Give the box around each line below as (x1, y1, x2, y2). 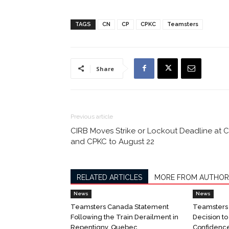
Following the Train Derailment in (71, 213, 178, 221)
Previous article (71, 112, 113, 120)
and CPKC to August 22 (71, 136, 154, 146)
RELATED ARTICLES (77, 173, 142, 181)
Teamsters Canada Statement (71, 202, 169, 211)
